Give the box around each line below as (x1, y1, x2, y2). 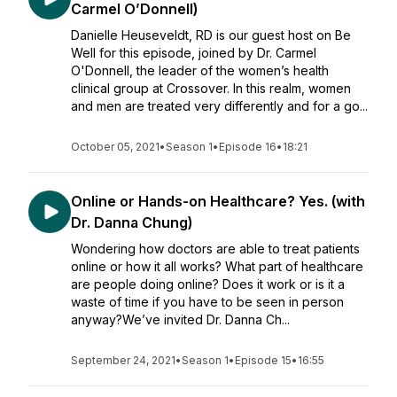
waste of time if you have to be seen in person (71, 294, 344, 309)
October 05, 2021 (71, 140, 160, 153)
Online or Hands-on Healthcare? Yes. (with (71, 192, 365, 210)
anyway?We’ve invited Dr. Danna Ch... (71, 312, 290, 327)
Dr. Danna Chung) (71, 214, 192, 231)
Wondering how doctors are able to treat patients (71, 241, 360, 256)
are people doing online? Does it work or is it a (71, 276, 345, 292)
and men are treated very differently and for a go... (71, 98, 368, 113)
